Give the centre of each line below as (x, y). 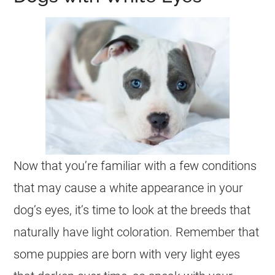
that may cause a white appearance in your (129, 188)
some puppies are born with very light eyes (127, 254)
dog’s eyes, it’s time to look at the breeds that (132, 210)
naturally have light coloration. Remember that (137, 232)
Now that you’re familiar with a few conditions (135, 166)
